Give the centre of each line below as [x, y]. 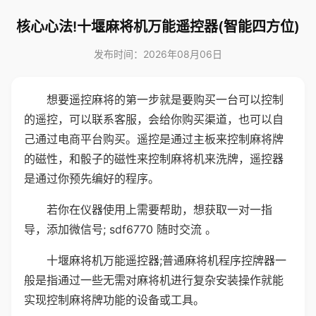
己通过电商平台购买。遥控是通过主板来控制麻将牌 [154, 139]
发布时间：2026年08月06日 [158, 54]
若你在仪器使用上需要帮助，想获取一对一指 [159, 209]
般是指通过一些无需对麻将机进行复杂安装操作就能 [154, 280]
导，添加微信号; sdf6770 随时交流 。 [120, 229]
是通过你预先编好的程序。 [92, 178]
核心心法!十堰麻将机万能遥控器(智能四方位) [158, 27]
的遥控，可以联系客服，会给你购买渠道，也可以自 [154, 119]
